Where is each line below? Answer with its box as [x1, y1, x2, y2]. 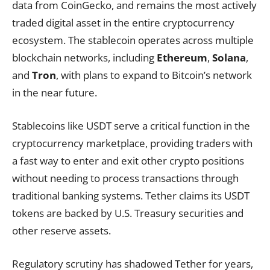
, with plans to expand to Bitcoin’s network [56, 68, 252, 82]
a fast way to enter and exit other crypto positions [12, 154, 244, 168]
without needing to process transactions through [12, 171, 239, 185]
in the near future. [12, 86, 97, 99]
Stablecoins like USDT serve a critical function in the [12, 119, 250, 133]
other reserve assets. [12, 224, 111, 237]
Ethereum [157, 51, 207, 64]
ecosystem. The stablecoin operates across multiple [12, 33, 254, 47]
